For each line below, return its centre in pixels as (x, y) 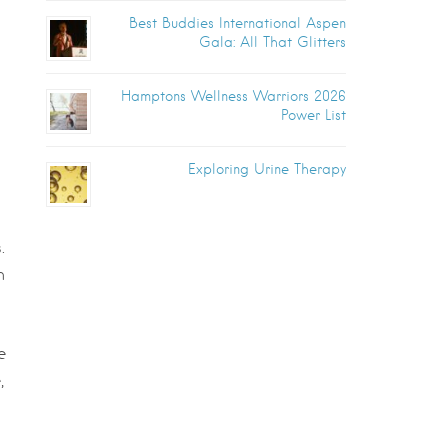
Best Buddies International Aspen (237, 23)
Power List (313, 115)
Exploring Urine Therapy (267, 169)
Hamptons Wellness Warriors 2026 (233, 96)
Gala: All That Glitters (272, 42)
